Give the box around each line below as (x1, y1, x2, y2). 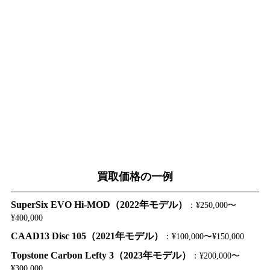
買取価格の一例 (97, 170, 173, 183)
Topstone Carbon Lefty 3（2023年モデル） (10, 250, 191, 260)
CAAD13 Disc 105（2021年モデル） (10, 230, 163, 241)
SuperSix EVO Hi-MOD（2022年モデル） (10, 199, 187, 210)
